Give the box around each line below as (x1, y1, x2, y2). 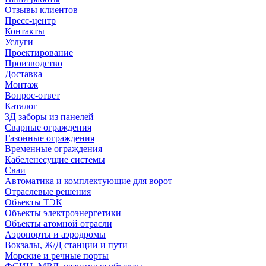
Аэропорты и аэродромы (5, 229, 106, 239)
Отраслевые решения (5, 186, 91, 197)
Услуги (5, 36, 33, 47)
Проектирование (5, 47, 73, 58)
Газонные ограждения (5, 132, 94, 143)
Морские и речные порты (5, 250, 109, 261)
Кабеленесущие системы (5, 154, 105, 164)
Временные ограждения (5, 143, 102, 154)
